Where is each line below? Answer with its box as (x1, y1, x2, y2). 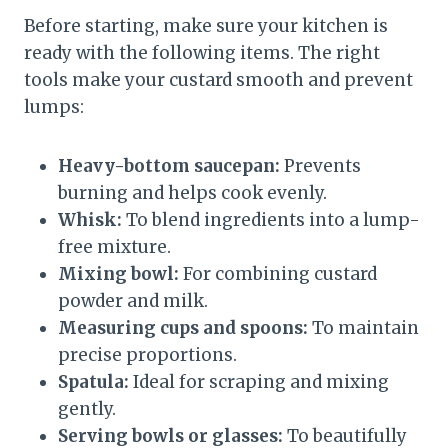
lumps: (24, 95, 84, 118)
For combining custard (179, 262, 377, 285)
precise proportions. (58, 343, 237, 366)
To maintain (308, 316, 419, 339)
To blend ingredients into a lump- (122, 208, 420, 231)
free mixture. (58, 235, 171, 258)
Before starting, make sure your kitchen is (24, 14, 388, 37)
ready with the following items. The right (24, 41, 380, 64)
